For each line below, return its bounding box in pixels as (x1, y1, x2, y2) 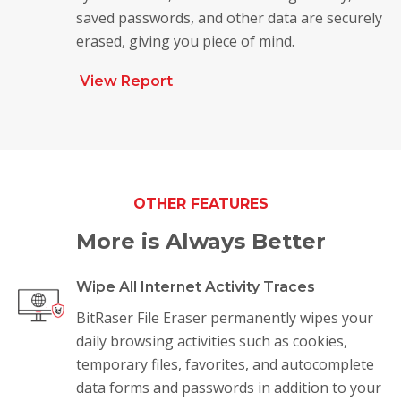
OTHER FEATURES (132, 194, 269, 212)
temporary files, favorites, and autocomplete (75, 354, 374, 374)
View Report (80, 72, 174, 90)
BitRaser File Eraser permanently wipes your (75, 307, 373, 328)
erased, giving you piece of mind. (75, 30, 294, 51)
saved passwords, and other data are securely (75, 7, 382, 28)
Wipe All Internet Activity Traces (75, 277, 315, 295)
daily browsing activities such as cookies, (75, 330, 347, 351)
